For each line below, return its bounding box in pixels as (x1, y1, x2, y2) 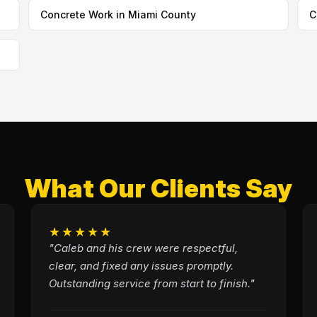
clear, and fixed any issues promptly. (48, 259, 234, 272)
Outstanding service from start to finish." (48, 277, 255, 290)
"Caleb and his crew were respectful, (48, 241, 238, 255)
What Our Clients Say (25, 173, 292, 204)
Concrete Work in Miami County (40, 8, 196, 21)
